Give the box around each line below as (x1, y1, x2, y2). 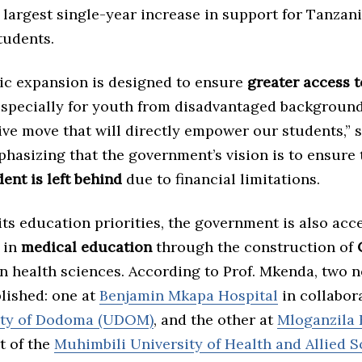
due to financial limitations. (122, 170, 320, 189)
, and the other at (154, 310, 277, 330)
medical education (21, 238, 152, 257)
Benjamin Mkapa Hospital (99, 286, 278, 305)
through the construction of (152, 238, 357, 257)
